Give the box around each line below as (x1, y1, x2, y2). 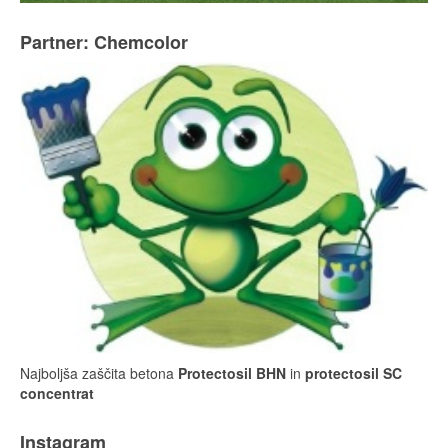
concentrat (20, 382, 94, 403)
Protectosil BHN (178, 362, 286, 383)
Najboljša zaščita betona (20, 362, 178, 383)
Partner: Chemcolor (20, 28, 188, 55)
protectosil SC (301, 362, 402, 383)
